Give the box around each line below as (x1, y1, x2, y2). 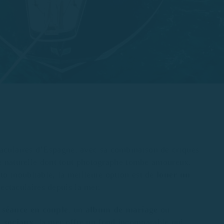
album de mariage (82, 204, 158, 214)
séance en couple (1, 204, 68, 214)
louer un (156, 169, 190, 179)
